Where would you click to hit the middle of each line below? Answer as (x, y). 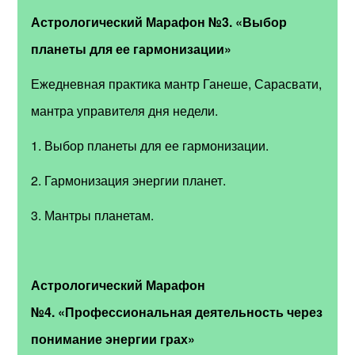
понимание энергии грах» (113, 339)
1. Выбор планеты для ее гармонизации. (152, 146)
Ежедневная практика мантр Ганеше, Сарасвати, (177, 84)
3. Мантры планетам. (93, 216)
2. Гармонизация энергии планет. (129, 181)
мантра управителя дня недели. (125, 111)
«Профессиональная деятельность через (191, 312)
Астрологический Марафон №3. (134, 22)
